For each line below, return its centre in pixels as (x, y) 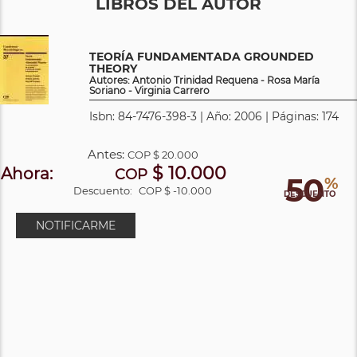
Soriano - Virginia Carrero (149, 90)
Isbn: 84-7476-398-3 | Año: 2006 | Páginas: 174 (214, 116)
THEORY (113, 68)
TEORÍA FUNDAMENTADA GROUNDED (202, 56)
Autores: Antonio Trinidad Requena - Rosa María (204, 80)
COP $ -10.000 (176, 190)
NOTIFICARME (76, 225)
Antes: (107, 154)
